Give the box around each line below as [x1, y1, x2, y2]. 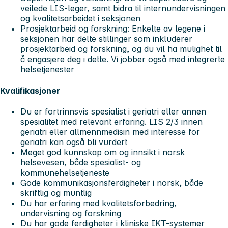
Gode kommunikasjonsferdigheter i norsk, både [20, 178, 203, 188]
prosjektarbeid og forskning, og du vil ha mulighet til [20, 44, 222, 54]
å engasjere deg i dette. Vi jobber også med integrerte [20, 54, 225, 65]
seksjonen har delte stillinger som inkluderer [20, 34, 192, 44]
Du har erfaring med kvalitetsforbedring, [20, 198, 177, 209]
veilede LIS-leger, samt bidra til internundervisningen [20, 3, 225, 14]
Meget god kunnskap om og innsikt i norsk [20, 147, 185, 158]
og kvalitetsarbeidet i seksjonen [20, 13, 140, 24]
